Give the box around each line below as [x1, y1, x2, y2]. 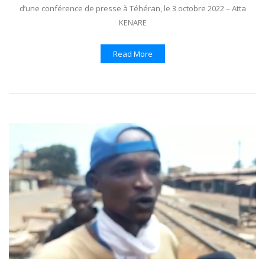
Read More [112, 48, 153, 59]
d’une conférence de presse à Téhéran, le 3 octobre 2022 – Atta [19, 2, 246, 14]
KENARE [118, 17, 147, 28]
